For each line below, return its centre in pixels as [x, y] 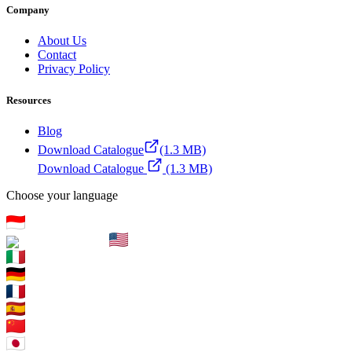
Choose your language [62, 195]
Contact [57, 55]
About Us [62, 41]
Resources [29, 100]
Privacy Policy [74, 69]
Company [28, 10]
